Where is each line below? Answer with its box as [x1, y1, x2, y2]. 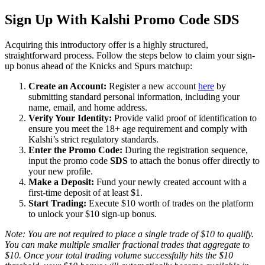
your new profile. [28, 166, 93, 177]
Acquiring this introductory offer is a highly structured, [5, 40, 208, 50]
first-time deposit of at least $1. [28, 188, 143, 198]
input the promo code [28, 156, 110, 166]
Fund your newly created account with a [94, 177, 247, 188]
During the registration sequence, [122, 145, 248, 156]
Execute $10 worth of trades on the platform [86, 198, 253, 209]
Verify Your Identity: [28, 113, 112, 124]
